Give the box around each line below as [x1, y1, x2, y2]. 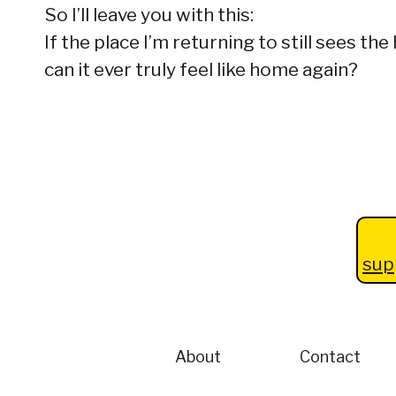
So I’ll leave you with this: [44, 4, 254, 26]
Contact [299, 347, 361, 367]
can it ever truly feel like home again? [44, 58, 358, 80]
